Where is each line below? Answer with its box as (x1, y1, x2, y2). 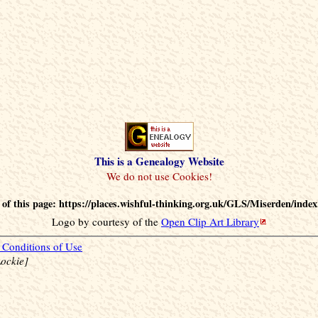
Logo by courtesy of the (52, 214, 161, 229)
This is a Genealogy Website (94, 153, 224, 169)
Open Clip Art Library (161, 214, 259, 229)
